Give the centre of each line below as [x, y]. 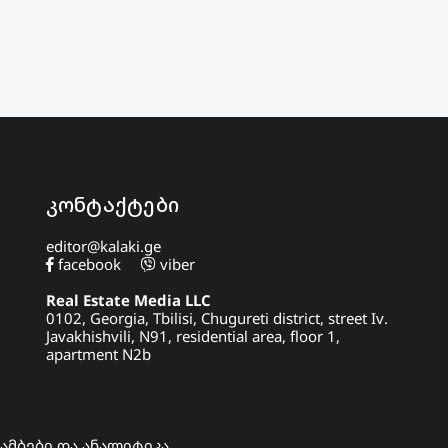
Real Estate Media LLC [128, 300]
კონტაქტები [112, 204]
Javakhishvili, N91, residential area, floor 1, [192, 336]
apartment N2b [98, 354]
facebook [87, 264]
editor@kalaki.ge [103, 246]
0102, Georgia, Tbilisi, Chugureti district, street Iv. [216, 318]
